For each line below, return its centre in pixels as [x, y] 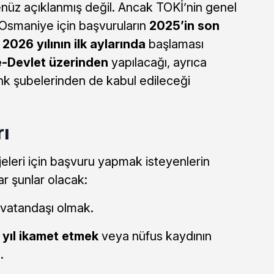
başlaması [174, 44]
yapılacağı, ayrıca [157, 62]
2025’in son [184, 25]
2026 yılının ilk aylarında [74, 44]
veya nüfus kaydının [155, 236]
